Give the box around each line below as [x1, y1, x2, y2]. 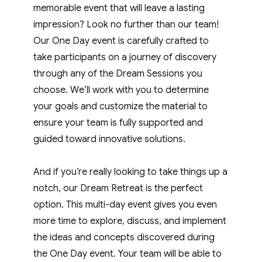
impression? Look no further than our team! [33, 18, 219, 30]
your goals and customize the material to [33, 100, 208, 112]
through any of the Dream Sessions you [33, 67, 203, 80]
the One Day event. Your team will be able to [33, 247, 222, 260]
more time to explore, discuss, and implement [33, 215, 227, 227]
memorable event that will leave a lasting [33, 2, 205, 14]
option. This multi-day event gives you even [33, 198, 218, 211]
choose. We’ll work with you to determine [33, 84, 209, 96]
